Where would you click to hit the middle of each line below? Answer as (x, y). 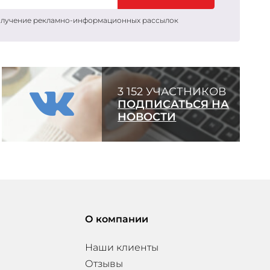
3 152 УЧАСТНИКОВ (172, 92)
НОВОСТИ (147, 117)
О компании (117, 219)
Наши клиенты (122, 247)
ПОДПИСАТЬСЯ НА (174, 104)
